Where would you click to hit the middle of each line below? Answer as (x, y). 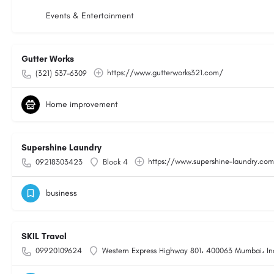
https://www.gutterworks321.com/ (165, 72)
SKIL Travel (44, 236)
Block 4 (115, 162)
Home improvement (82, 104)
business (61, 193)
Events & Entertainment (90, 16)
